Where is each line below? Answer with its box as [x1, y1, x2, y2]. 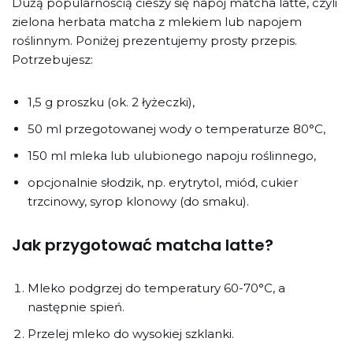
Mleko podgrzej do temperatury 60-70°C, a [28, 280, 285, 295]
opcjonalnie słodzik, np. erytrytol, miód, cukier [28, 174, 298, 190]
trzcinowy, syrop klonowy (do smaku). [28, 193, 249, 209]
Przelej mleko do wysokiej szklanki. [28, 325, 234, 341]
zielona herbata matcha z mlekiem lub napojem [12, 13, 302, 29]
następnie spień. [28, 299, 124, 314]
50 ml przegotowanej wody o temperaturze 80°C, [28, 121, 325, 136]
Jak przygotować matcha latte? [12, 233, 273, 256]
